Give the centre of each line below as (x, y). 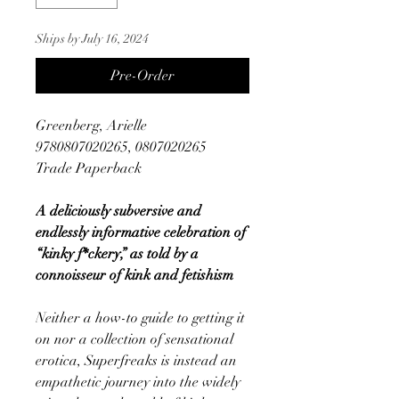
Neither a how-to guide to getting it (140, 318)
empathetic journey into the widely (138, 382)
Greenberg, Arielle (91, 125)
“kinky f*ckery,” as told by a (117, 253)
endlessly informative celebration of (141, 232)
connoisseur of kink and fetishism (134, 275)
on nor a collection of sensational (134, 339)
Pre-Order (142, 75)
